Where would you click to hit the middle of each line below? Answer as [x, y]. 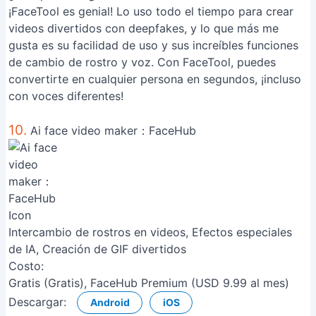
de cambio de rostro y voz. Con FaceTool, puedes [142, 62]
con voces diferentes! [66, 96]
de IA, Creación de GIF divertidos [97, 249]
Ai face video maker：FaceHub [111, 130]
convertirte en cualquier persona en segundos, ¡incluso [155, 79]
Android [110, 302]
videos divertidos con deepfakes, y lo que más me [144, 28]
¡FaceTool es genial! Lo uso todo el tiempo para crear [151, 11]
